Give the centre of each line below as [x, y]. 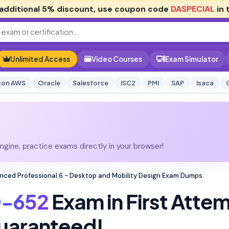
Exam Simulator [192, 59]
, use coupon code [132, 9]
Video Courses [117, 59]
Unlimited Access [40, 59]
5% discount [68, 9]
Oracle [49, 83]
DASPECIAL [193, 9]
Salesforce [90, 83]
